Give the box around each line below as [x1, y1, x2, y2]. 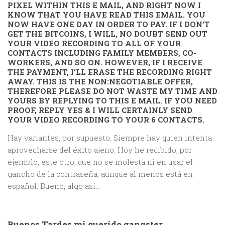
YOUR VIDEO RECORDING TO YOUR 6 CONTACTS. [8, 115, 204, 125]
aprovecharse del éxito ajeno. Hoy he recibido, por [8, 145, 192, 155]
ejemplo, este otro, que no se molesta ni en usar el [8, 157, 193, 167]
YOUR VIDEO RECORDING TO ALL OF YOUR [8, 38, 181, 49]
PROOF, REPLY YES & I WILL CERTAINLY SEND [8, 105, 192, 116]
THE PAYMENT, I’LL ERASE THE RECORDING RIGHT [8, 67, 212, 77]
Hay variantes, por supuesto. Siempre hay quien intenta [8, 133, 212, 143]
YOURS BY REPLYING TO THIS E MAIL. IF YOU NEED [8, 95, 217, 106]
